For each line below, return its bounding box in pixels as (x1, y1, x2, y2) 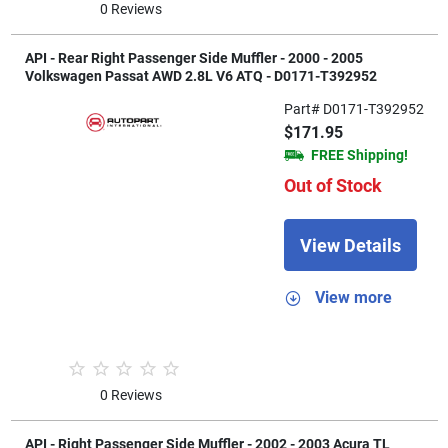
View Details (299, 234, 401, 256)
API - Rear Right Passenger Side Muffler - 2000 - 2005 (24, 50, 363, 67)
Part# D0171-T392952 (283, 101, 424, 118)
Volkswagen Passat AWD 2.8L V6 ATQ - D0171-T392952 (24, 68, 377, 85)
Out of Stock (283, 175, 382, 197)
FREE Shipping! (310, 147, 408, 164)
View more (314, 288, 392, 308)
